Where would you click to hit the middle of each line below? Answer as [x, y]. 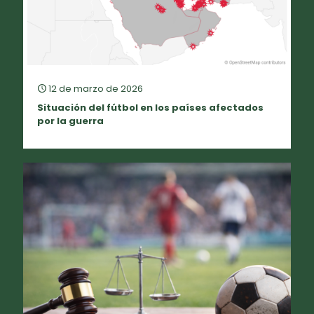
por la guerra [70, 121]
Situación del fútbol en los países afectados [150, 107]
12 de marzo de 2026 [96, 88]
